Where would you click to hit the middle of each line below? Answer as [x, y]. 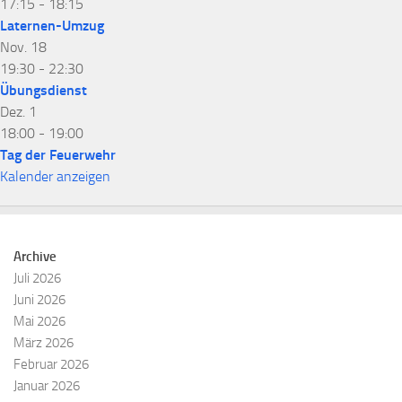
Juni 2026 [39, 300]
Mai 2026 [39, 322]
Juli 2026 [37, 279]
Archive [35, 257]
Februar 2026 [51, 365]
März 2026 [44, 343]
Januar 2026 [47, 386]
